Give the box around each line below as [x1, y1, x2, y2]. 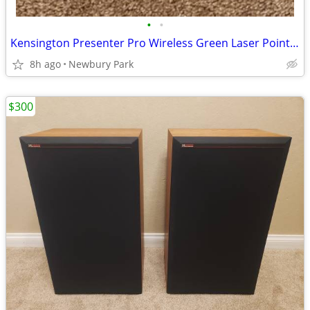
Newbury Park [69, 57, 134, 71]
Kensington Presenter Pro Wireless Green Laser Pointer [290, 35, 299, 51]
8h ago [30, 57, 61, 71]
